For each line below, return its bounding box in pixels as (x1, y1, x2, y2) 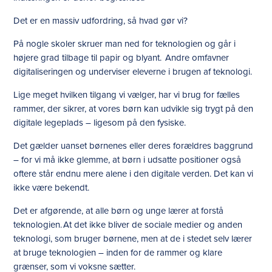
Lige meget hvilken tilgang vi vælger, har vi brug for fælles (13, 88, 240, 101)
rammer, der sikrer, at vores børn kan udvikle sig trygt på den (13, 102, 254, 115)
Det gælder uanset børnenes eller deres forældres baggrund (13, 139, 254, 152)
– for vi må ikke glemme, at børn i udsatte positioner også (13, 153, 242, 166)
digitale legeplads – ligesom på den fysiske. (13, 116, 186, 129)
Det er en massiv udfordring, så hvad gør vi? (13, 14, 188, 27)
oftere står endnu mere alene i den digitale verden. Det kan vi (13, 167, 254, 180)
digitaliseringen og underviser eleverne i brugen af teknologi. (13, 65, 254, 78)
